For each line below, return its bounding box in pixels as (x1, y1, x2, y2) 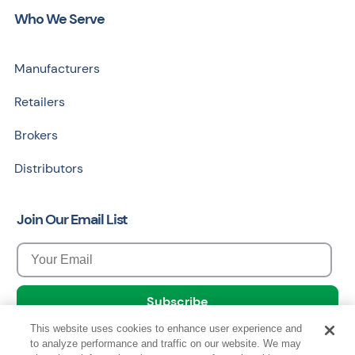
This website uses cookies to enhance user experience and (30, 323, 303, 334)
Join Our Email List (17, 210, 128, 230)
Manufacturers (14, 60, 100, 78)
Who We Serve (14, 10, 105, 29)
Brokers (14, 127, 58, 144)
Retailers (14, 94, 65, 111)
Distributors (14, 160, 83, 177)
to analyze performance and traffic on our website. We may (30, 338, 302, 349)
